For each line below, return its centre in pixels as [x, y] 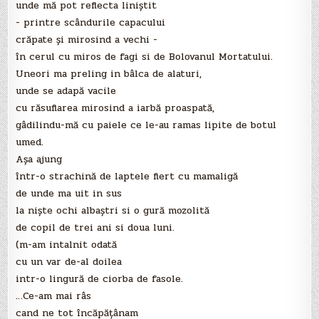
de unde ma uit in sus [69, 194]
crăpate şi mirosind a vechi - [87, 40]
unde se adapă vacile [66, 91]
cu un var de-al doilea [69, 262]
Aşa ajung [39, 159]
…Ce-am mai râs [54, 296]
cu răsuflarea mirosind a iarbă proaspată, [115, 108]
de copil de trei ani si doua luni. [95, 228]
